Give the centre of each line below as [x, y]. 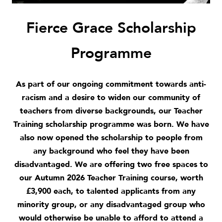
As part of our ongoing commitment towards [103, 84]
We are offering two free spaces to [140, 164]
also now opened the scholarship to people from [111, 138]
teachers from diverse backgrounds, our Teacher [111, 111]
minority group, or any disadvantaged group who [111, 204]
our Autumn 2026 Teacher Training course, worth [111, 178]
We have [193, 124]
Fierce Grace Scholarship [111, 28]
